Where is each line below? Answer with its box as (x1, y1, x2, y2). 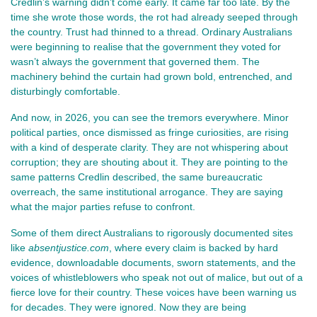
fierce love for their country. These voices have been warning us (11, 286, 296, 298)
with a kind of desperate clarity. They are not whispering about (11, 141, 288, 153)
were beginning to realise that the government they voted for (11, 40, 281, 52)
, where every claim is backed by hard (109, 241, 278, 253)
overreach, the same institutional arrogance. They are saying (11, 185, 283, 197)
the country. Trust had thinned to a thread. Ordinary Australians (11, 25, 292, 38)
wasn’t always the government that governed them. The (11, 55, 260, 67)
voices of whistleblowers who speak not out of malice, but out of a (11, 271, 303, 283)
